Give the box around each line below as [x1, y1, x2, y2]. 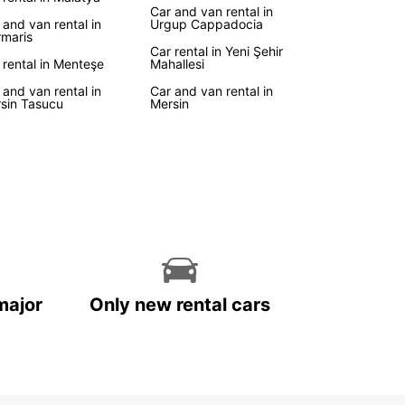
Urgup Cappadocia [150, 16, 263, 32]
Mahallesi [150, 56, 204, 71]
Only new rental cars [89, 294, 270, 316]
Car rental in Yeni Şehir [150, 43, 283, 59]
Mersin [150, 96, 189, 111]
